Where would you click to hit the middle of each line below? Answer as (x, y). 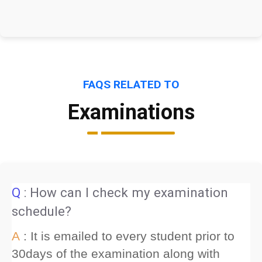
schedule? (42, 211)
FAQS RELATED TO (131, 85)
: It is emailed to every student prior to (129, 236)
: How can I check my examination (126, 192)
